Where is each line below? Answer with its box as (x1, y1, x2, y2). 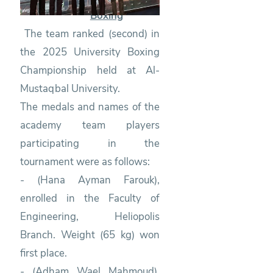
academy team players (20, 118, 160, 132)
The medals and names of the (20, 99, 160, 114)
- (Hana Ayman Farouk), (20, 172, 160, 187)
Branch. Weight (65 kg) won (20, 227, 160, 242)
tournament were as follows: (20, 154, 151, 169)
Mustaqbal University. (20, 81, 121, 96)
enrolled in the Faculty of (20, 191, 160, 205)
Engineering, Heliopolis (20, 209, 160, 224)
